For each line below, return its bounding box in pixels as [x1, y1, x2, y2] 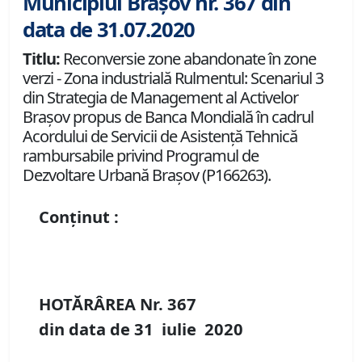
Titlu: [23, 48, 60, 70]
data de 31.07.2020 [23, 15, 195, 44]
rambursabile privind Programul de [23, 145, 259, 167]
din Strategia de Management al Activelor [23, 86, 298, 109]
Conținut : [39, 205, 119, 229]
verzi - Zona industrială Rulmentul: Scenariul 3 [23, 67, 323, 90]
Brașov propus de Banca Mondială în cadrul [23, 106, 314, 128]
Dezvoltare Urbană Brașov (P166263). [23, 164, 271, 187]
